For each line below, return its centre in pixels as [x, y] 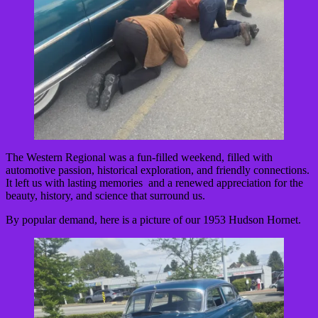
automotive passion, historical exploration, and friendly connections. [158, 170]
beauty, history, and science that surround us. [105, 195]
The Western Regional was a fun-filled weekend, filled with [139, 157]
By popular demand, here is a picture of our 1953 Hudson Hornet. [153, 219]
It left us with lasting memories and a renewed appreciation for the [154, 182]
